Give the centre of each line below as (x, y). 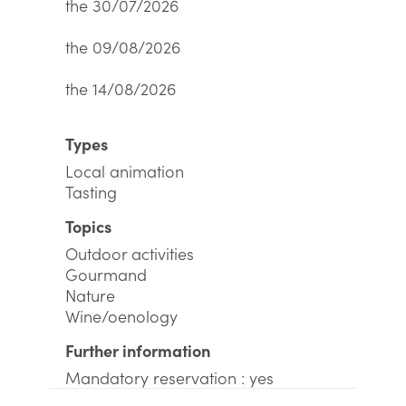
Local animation (125, 171)
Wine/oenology (121, 316)
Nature (90, 295)
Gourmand (106, 274)
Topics (88, 226)
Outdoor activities (130, 253)
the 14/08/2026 (121, 88)
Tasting (91, 192)
